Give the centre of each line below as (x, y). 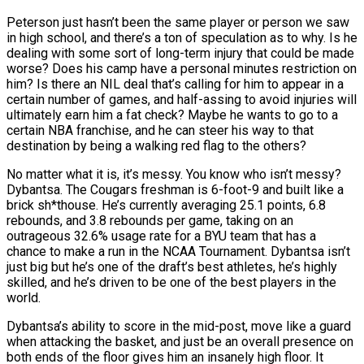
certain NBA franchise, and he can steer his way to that (160, 130)
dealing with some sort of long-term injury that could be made (180, 53)
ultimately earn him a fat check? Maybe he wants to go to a (172, 115)
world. (24, 297)
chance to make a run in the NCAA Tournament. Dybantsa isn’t (178, 251)
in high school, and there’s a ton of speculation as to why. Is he (182, 37)
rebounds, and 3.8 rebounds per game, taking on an (150, 220)
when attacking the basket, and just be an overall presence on (180, 341)
